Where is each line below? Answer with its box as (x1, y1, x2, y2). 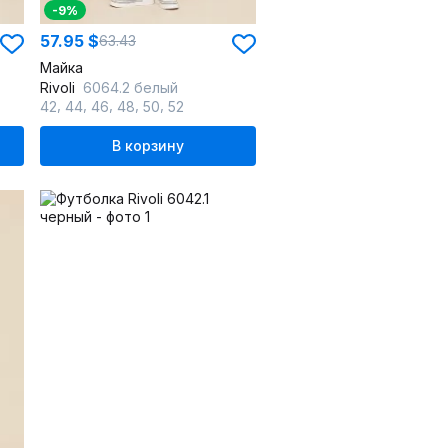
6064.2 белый (83, 79, 178, 96)
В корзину (112, 137, 184, 154)
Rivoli (40, 79, 79, 96)
